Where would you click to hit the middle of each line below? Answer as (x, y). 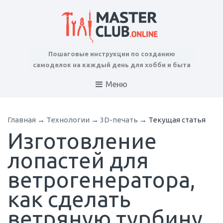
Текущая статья (177, 120)
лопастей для (78, 160)
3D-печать (119, 120)
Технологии (68, 120)
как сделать (69, 199)
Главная (22, 120)
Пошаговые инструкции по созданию (111, 54)
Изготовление (82, 141)
